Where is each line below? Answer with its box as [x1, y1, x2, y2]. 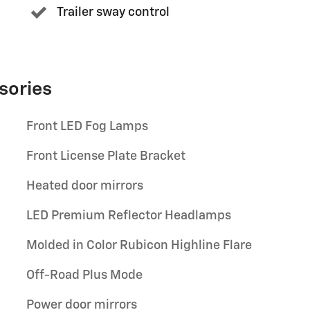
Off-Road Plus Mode [26, 268, 143, 282]
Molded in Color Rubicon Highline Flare [26, 239, 252, 252]
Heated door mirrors [26, 179, 143, 192]
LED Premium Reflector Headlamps [26, 209, 231, 222]
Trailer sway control [57, 6, 170, 19]
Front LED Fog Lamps [26, 120, 148, 133]
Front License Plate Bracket [26, 149, 185, 163]
